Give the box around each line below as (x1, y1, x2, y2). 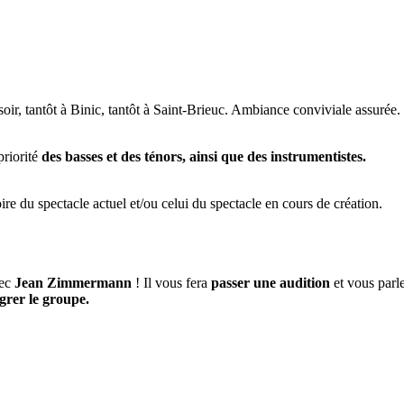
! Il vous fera (132, 275, 211, 291)
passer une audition (211, 275, 330, 291)
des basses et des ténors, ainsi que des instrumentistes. (41, 149, 366, 165)
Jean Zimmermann (14, 275, 132, 291)
